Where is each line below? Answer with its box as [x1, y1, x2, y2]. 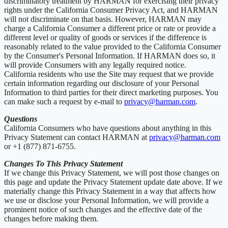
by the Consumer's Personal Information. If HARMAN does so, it [4, 51, 215, 60]
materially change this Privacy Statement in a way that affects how [4, 186, 216, 195]
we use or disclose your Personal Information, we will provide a [4, 195, 209, 205]
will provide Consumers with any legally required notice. [4, 60, 186, 69]
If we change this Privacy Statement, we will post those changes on [4, 168, 219, 177]
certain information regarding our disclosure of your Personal [4, 78, 199, 88]
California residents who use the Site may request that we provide [4, 69, 214, 78]
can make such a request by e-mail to [4, 97, 124, 106]
